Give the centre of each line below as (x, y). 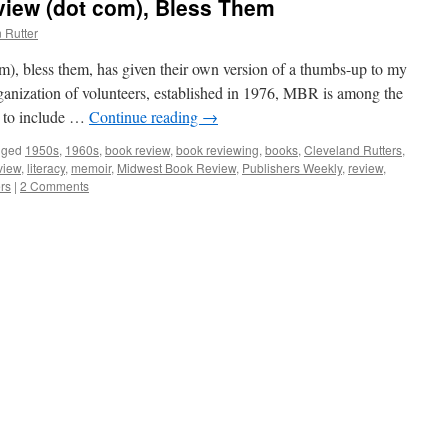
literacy (46, 167)
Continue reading (145, 116)
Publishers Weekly (292, 167)
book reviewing (217, 149)
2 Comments (54, 185)
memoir (91, 167)
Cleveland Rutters (353, 149)
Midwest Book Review (176, 167)
